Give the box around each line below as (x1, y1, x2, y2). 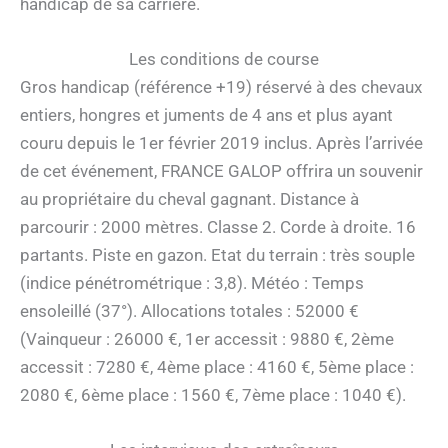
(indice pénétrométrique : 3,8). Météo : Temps (20, 273, 364, 294)
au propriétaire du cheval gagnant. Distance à (20, 189, 359, 210)
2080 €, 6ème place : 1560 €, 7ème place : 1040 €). (20, 385, 406, 406)
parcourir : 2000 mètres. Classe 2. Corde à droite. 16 (20, 217, 416, 238)
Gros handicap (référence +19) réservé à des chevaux (20, 77, 422, 98)
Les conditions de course (129, 49, 319, 70)
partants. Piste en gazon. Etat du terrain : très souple (20, 245, 415, 266)
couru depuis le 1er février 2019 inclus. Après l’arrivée (20, 133, 423, 154)
